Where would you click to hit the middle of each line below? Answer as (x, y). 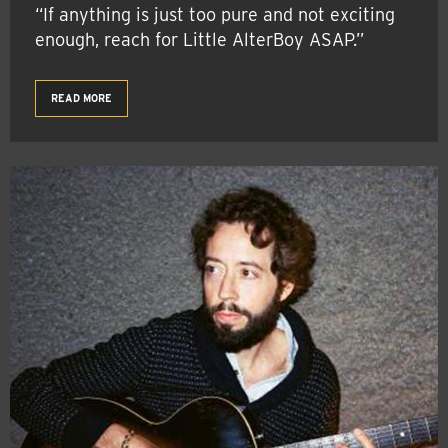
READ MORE (81, 98)
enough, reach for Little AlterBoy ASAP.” (199, 40)
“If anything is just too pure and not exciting (215, 15)
